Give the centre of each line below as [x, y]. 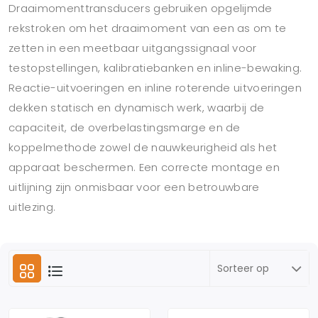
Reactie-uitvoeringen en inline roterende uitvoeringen [155, 88]
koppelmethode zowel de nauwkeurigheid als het [143, 147]
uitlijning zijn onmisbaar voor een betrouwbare [134, 187]
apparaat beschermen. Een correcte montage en [144, 167]
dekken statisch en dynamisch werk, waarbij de [137, 108]
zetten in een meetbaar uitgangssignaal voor [133, 48]
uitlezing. [32, 207]
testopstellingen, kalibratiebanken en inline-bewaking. [155, 68]
